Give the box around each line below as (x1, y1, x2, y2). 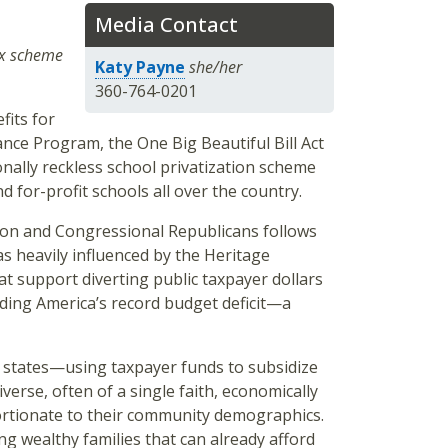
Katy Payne (94, 55, 185, 78)
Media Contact (94, 10, 238, 38)
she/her (188, 55, 242, 78)
